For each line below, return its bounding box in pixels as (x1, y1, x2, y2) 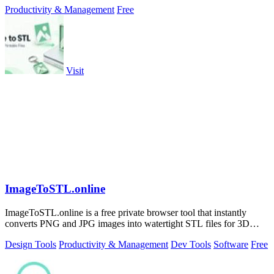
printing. (5, 229, 37, 240)
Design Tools (5, 239, 56, 250)
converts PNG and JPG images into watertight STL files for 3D (5, 218, 250, 229)
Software (213, 239, 248, 250)
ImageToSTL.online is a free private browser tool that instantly (5, 207, 246, 218)
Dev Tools (171, 239, 211, 250)
